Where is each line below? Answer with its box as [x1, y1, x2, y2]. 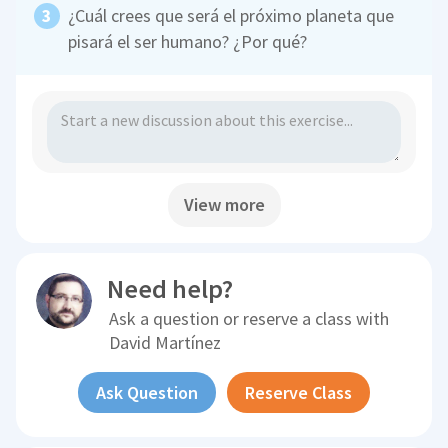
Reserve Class [244, 381, 352, 405]
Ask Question [95, 381, 198, 405]
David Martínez [109, 331, 222, 355]
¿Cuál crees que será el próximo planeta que [68, 4, 395, 28]
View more [183, 193, 265, 217]
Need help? [107, 272, 234, 306]
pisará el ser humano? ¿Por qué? [68, 30, 308, 54]
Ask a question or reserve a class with [109, 307, 390, 331]
